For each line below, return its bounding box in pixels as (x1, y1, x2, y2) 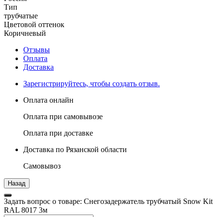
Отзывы (23, 45, 50, 54)
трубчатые (4, 11, 38, 20)
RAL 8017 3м (4, 205, 47, 214)
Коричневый (4, 29, 46, 37)
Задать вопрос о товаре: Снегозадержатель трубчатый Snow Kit (4, 197, 213, 205)
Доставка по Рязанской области (23, 145, 127, 154)
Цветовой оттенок (4, 20, 64, 29)
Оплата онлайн (23, 95, 74, 104)
